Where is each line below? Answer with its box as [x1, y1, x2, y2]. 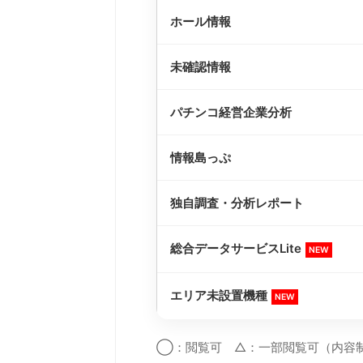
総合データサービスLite [170, 240, 301, 256]
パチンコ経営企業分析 [170, 104, 292, 120]
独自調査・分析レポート [170, 194, 304, 211]
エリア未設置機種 [170, 287, 267, 303]
